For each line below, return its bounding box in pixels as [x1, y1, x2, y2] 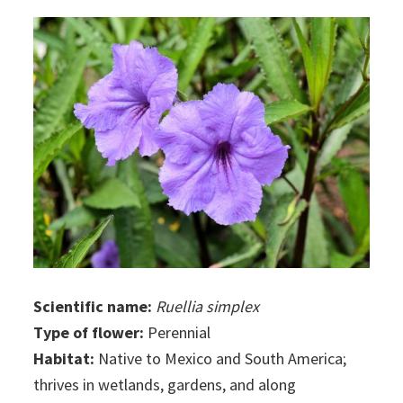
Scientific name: [33, 296, 153, 318]
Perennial [144, 322, 211, 344]
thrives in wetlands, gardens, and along [33, 374, 297, 396]
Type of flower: [33, 322, 145, 344]
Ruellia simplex [156, 296, 260, 318]
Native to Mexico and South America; [94, 348, 347, 370]
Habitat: [33, 348, 95, 370]
